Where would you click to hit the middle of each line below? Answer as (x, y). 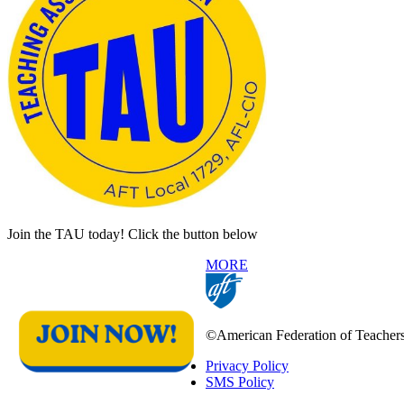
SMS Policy (240, 382)
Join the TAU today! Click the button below (133, 234)
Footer (38, 387)
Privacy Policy (247, 366)
